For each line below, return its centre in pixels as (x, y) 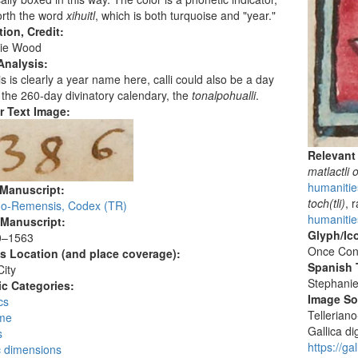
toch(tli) (327, 203)
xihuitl (80, 15)
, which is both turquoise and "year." (185, 15)
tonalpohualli (223, 95)
